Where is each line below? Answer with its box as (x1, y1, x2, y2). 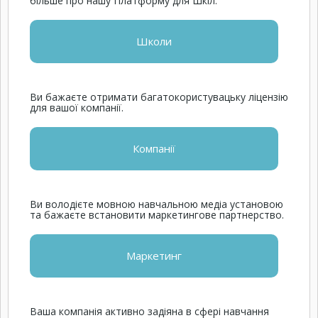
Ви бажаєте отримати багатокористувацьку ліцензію (30, 90, 288, 104)
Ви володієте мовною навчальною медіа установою (30, 197, 283, 211)
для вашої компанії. (30, 101, 124, 114)
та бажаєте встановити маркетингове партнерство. (30, 208, 284, 221)
